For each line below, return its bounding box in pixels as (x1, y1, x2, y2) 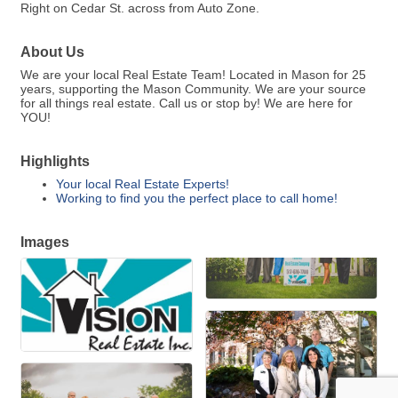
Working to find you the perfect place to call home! (56, 191, 338, 206)
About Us (20, 44, 84, 60)
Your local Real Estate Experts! (56, 177, 229, 192)
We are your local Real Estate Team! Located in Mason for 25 (20, 68, 366, 83)
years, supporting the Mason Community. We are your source (20, 82, 366, 97)
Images (20, 234, 69, 251)
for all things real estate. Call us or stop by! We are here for (20, 96, 353, 111)
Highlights (20, 153, 90, 170)
